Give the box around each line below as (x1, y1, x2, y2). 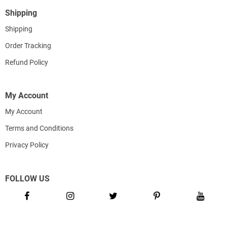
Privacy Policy (5, 141, 49, 149)
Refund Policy (5, 58, 48, 66)
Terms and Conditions (5, 124, 73, 133)
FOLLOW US (5, 173, 50, 183)
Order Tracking (5, 41, 51, 50)
